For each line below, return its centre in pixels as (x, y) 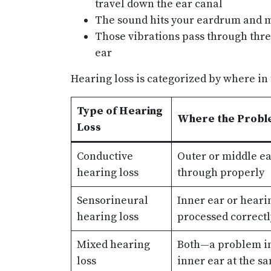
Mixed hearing (113, 245)
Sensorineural (113, 201)
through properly (221, 173)
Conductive (105, 157)
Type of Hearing (120, 111)
